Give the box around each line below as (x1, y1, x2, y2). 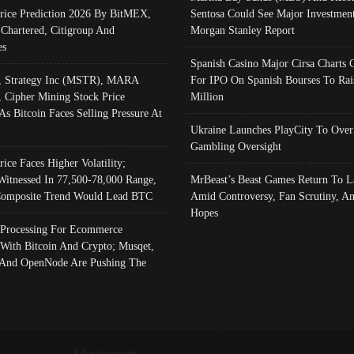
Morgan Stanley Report (190, 23, 295, 36)
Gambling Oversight (190, 139, 281, 153)
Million (190, 89, 224, 103)
